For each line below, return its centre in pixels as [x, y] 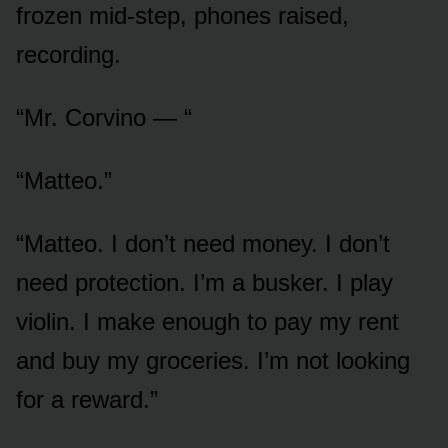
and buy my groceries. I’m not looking [213, 360]
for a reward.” [87, 399]
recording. [68, 54]
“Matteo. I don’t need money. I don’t [203, 243]
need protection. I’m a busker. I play [204, 282]
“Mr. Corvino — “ [104, 117]
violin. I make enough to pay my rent [207, 321]
